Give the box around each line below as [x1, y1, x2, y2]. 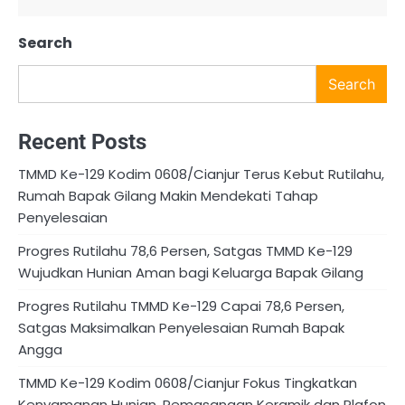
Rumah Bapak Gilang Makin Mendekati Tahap [18, 186, 318, 206]
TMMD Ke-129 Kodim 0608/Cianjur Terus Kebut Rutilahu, [18, 165, 384, 184]
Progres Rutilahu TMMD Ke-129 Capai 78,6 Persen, [18, 297, 344, 316]
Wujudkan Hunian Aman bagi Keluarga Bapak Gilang [18, 263, 363, 283]
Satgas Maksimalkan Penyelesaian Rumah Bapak [18, 318, 344, 338]
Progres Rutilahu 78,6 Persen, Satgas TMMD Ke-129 [18, 241, 353, 261]
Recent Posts [18, 129, 146, 155]
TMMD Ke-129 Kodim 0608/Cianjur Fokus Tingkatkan [18, 373, 357, 393]
